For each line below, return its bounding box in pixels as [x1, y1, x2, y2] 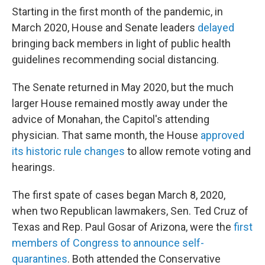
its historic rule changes [12, 145, 125, 158]
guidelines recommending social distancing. [12, 53, 219, 66]
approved [201, 129, 244, 142]
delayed [198, 21, 234, 34]
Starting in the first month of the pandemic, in [12, 5, 223, 18]
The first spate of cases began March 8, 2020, [12, 189, 225, 202]
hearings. [12, 161, 55, 174]
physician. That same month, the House [12, 129, 201, 142]
